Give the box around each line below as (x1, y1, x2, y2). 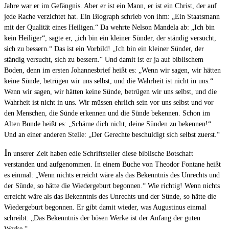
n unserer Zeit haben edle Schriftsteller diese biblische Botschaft (8, 150, 193, 158)
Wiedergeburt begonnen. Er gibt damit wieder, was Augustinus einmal (4, 203, 207, 212)
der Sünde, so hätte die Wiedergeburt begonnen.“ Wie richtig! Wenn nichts (4, 182, 220, 190)
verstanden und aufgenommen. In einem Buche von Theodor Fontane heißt (4, 161, 221, 169)
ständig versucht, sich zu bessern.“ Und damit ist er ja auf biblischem (4, 56, 203, 64)
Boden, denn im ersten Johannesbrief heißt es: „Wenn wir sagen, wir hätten (4, 66, 221, 75)
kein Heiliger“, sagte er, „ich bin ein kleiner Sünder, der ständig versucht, (4, 34, 216, 42)
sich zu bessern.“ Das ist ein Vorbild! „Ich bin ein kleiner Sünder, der (4, 45, 204, 53)
